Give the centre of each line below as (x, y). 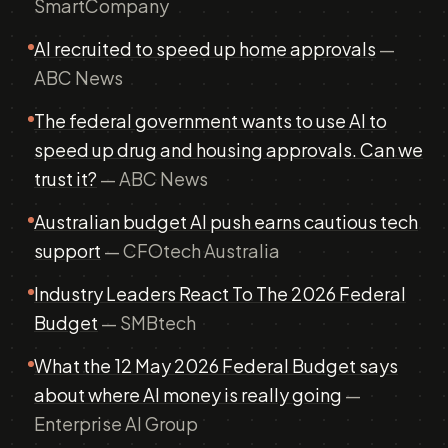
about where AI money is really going (188, 394)
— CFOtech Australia (190, 250)
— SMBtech (147, 322)
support (67, 250)
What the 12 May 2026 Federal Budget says (216, 365)
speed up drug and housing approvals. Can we (228, 149)
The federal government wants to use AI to (210, 120)
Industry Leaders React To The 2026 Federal (220, 293)
